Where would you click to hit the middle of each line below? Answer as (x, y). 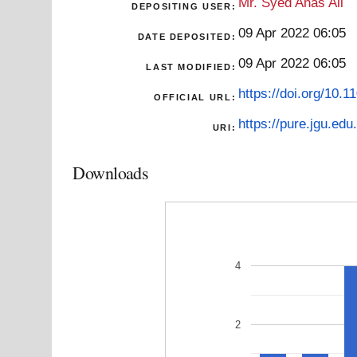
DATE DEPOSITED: (187, 36)
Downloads (111, 172)
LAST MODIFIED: (191, 67)
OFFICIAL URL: (195, 97)
